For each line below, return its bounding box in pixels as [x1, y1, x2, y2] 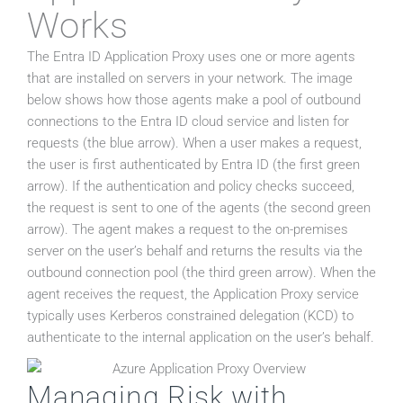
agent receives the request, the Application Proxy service [27, 286, 359, 303]
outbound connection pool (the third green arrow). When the [27, 264, 376, 282]
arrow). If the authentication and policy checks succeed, [27, 178, 354, 195]
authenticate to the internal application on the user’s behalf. [27, 329, 374, 346]
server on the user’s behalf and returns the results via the [27, 243, 363, 260]
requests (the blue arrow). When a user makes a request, [27, 135, 362, 152]
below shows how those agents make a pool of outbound [27, 92, 361, 109]
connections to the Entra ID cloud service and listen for [27, 113, 349, 130]
